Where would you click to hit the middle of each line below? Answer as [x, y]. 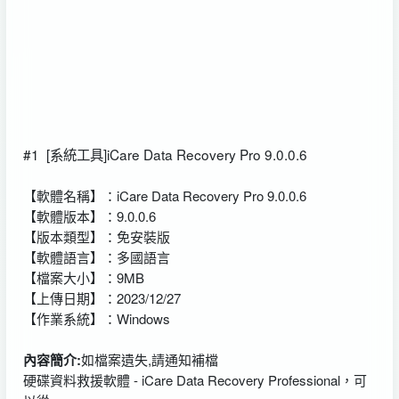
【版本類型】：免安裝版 [96, 236]
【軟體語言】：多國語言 [96, 256]
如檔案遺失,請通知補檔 [149, 359]
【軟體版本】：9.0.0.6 [89, 216]
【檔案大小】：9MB [83, 277]
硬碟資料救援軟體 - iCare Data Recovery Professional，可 [195, 379]
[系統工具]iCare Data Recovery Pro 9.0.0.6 [175, 154]
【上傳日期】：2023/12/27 [102, 297]
